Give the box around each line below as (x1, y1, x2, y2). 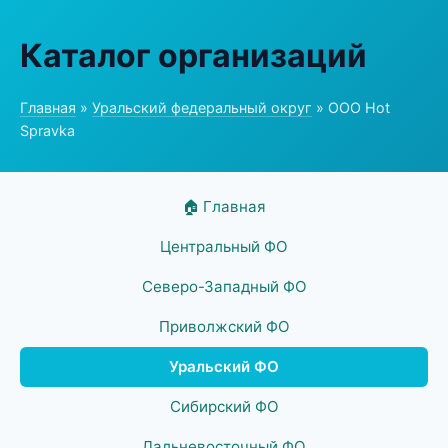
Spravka (20, 122, 75, 139)
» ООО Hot (312, 99, 390, 116)
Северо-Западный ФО (141, 277, 307, 296)
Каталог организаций (20, 36, 367, 75)
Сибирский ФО (169, 397, 279, 416)
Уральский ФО (169, 357, 279, 376)
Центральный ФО (160, 237, 288, 256)
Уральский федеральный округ (92, 99, 312, 116)
